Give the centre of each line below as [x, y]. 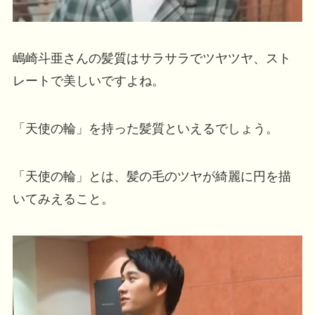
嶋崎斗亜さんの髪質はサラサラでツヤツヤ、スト [152, 59]
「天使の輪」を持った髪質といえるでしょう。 [145, 129]
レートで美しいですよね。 [88, 81]
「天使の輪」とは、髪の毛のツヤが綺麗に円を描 [152, 176]
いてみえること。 [63, 199]
